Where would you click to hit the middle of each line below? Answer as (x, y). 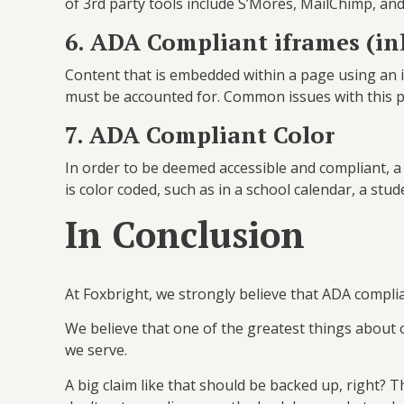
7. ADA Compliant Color (203, 134)
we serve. (98, 350)
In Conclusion (185, 234)
